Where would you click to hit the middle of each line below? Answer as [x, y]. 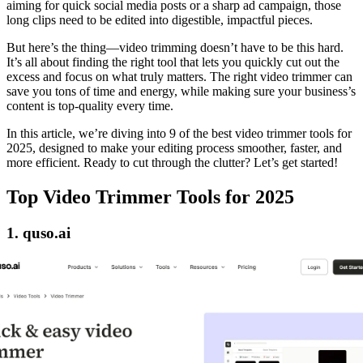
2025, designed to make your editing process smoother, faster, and [174, 147]
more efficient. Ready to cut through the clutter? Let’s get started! [172, 162]
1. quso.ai [38, 233]
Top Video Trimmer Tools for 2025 [150, 196]
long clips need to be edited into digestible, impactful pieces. [160, 19]
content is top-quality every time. [90, 105]
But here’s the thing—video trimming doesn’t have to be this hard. [175, 47]
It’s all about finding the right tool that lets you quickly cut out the [173, 62]
